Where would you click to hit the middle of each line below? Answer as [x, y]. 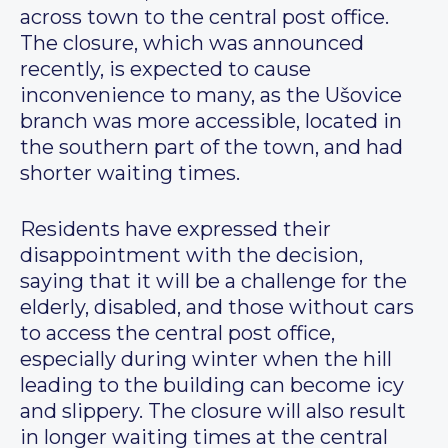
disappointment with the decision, [191, 255]
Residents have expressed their [175, 229]
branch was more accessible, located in [211, 121]
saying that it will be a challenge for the [213, 281]
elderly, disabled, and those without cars [217, 307]
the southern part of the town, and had [211, 147]
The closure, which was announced [192, 43]
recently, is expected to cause [165, 69]
